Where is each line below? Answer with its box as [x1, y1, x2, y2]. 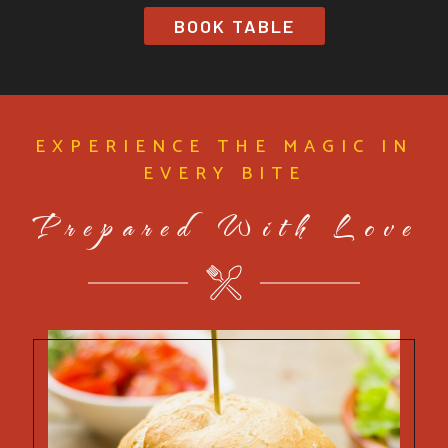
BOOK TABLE [173, 15, 295, 38]
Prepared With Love [29, 206, 419, 249]
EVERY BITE [142, 159, 306, 190]
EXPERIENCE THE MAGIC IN [35, 132, 413, 163]
